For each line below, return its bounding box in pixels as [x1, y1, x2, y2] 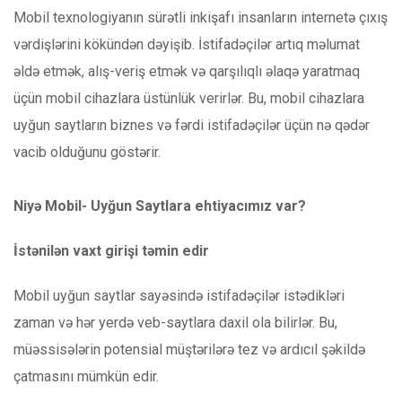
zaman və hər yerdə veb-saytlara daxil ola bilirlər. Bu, [13, 314, 337, 332]
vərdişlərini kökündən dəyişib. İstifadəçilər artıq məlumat [13, 36, 360, 54]
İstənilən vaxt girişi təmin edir [13, 242, 209, 260]
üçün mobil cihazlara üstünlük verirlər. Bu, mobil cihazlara [13, 90, 364, 108]
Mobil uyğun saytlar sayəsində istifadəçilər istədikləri [13, 287, 345, 305]
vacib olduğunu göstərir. [13, 144, 161, 162]
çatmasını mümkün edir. [13, 368, 159, 386]
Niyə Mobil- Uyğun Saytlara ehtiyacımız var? [13, 197, 306, 215]
